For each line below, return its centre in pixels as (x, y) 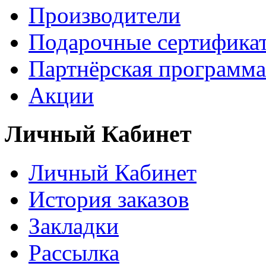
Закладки (74, 226)
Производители (104, 15)
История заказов (109, 199)
